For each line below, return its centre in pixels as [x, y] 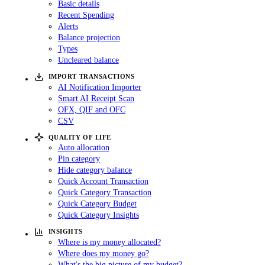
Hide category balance [95, 170]
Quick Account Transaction [103, 181]
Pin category [79, 159]
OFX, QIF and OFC [91, 109]
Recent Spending [86, 15]
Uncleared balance [88, 60]
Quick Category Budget [97, 204]
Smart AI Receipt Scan [96, 98]
